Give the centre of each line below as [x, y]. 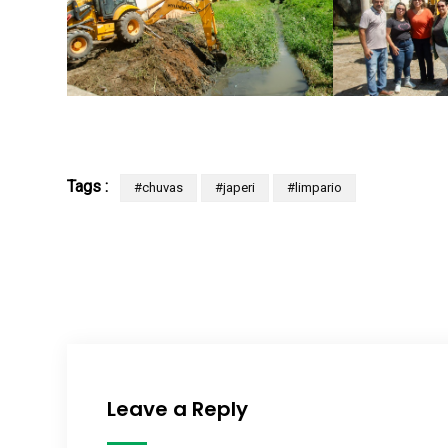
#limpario [314, 188]
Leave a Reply [177, 409]
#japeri [235, 188]
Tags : [87, 187]
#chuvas [158, 188]
